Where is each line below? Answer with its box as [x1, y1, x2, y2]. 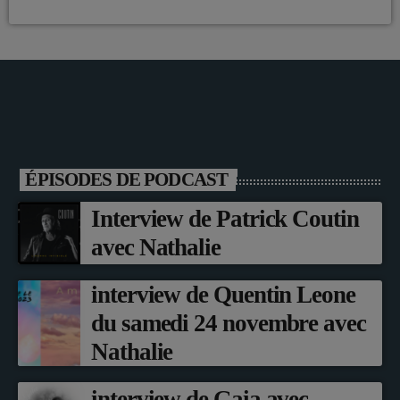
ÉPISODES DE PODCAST [25, 168, 229, 190]
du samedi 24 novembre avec [91, 309, 366, 337]
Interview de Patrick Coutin [91, 204, 359, 232]
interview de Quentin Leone [91, 280, 355, 308]
